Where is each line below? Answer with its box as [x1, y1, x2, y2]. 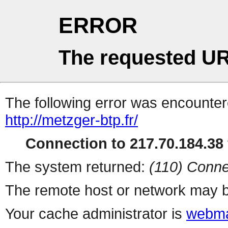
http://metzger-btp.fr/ [5, 111, 138, 129]
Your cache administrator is [5, 205, 186, 222]
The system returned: [5, 158, 149, 176]
